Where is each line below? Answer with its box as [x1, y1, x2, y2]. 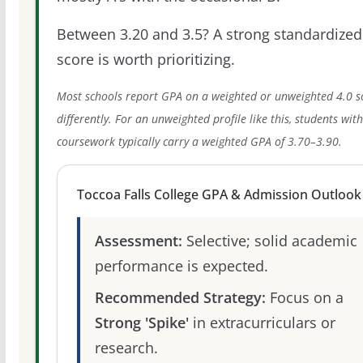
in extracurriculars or [188, 312, 335, 332]
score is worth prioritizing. [56, 49, 235, 69]
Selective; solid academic [181, 230, 357, 250]
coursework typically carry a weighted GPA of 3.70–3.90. [56, 134, 342, 149]
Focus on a [265, 287, 344, 307]
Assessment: [94, 230, 182, 250]
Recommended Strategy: [94, 287, 266, 307]
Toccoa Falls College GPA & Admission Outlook [76, 185, 361, 203]
